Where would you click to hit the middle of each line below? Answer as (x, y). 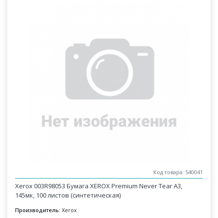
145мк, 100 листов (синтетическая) (68, 195)
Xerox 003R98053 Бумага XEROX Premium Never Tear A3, (99, 186)
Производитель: (38, 210)
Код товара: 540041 (178, 172)
